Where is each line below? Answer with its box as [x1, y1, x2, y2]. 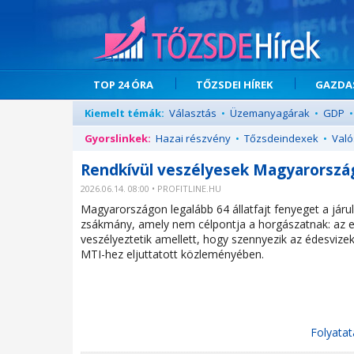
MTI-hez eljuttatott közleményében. [81, 247, 264, 262]
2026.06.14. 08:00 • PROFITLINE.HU [81, 183, 221, 194]
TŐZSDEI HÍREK [196, 77, 273, 92]
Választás [169, 106, 217, 120]
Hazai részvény [156, 131, 231, 145]
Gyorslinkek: [85, 131, 151, 145]
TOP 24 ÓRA [93, 77, 153, 92]
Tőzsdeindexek [244, 131, 318, 145]
